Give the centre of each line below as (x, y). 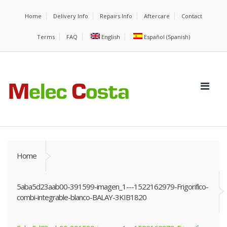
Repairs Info (116, 16)
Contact (192, 16)
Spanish (178, 37)
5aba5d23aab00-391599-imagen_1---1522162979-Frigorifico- (112, 186)
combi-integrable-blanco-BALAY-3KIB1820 (82, 197)
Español (155, 37)
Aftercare (157, 16)
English (111, 37)
